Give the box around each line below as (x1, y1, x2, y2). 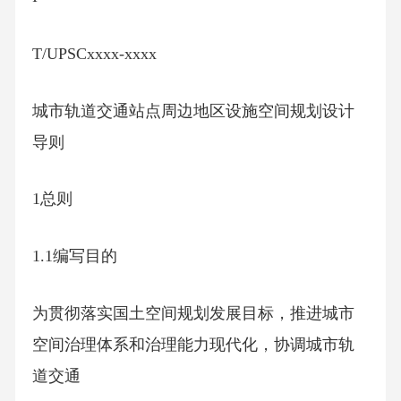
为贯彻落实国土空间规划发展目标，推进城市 (31, 303, 354, 322)
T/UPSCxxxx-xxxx (31, 44, 157, 63)
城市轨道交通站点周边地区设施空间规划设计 (31, 101, 354, 120)
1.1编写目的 (31, 246, 117, 265)
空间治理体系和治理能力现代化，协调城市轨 (31, 335, 354, 354)
